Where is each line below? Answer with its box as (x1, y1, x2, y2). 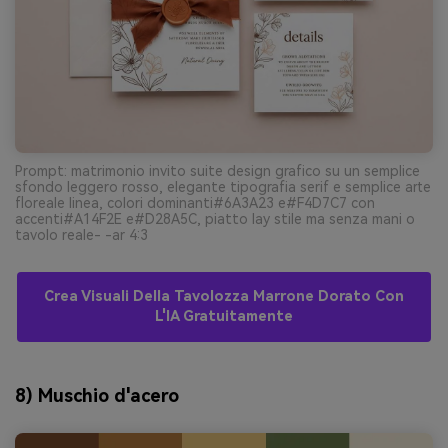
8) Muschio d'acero (15, 384, 179, 406)
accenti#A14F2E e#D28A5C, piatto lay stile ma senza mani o (15, 210, 415, 227)
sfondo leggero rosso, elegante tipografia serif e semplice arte (15, 178, 431, 195)
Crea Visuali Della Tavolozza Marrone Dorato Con (44, 287, 404, 305)
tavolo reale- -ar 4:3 (15, 226, 148, 243)
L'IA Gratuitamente (155, 307, 293, 325)
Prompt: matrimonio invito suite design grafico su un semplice (15, 162, 420, 179)
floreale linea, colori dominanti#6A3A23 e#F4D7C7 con (15, 194, 375, 211)
